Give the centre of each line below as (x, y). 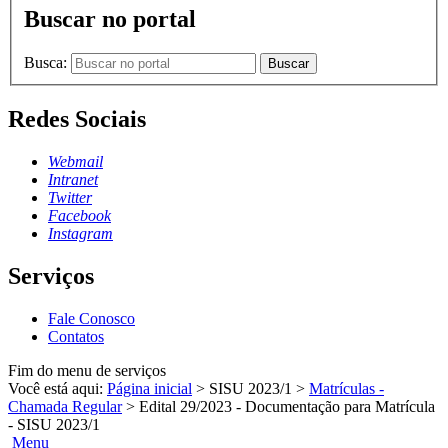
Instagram (80, 233)
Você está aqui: (57, 388)
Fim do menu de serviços (87, 370)
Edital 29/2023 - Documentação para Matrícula (287, 406)
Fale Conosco (91, 318)
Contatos (76, 336)
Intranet (73, 179)
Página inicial (149, 388)
